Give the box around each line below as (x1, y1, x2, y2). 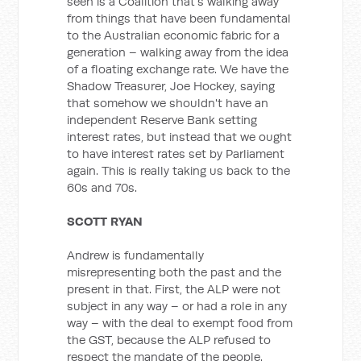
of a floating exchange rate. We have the (67, 61, 289, 77)
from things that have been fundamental (67, 10, 292, 26)
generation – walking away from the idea (67, 44, 289, 60)
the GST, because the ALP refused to (67, 332, 272, 347)
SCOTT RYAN (67, 214, 143, 229)
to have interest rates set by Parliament (67, 146, 285, 161)
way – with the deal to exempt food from (67, 315, 293, 330)
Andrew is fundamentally (67, 247, 205, 263)
